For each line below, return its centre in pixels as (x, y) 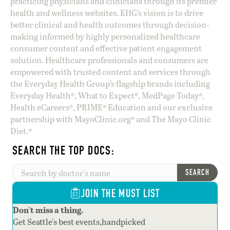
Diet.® (21, 131)
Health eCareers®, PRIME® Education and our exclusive (111, 107)
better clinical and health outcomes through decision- (110, 25)
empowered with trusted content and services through (110, 72)
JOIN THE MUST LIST (120, 193)
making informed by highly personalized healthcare (105, 36)
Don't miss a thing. (48, 210)
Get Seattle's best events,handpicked (79, 222)
